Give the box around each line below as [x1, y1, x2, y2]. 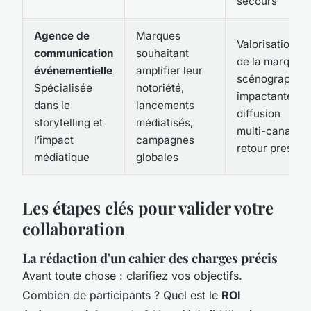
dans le [34, 98, 70, 112]
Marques [136, 28, 180, 42]
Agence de [34, 28, 90, 42]
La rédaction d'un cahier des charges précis [22, 249, 278, 267]
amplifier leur [136, 63, 203, 77]
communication [34, 46, 113, 60]
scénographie [237, 72, 305, 85]
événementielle [34, 63, 112, 77]
